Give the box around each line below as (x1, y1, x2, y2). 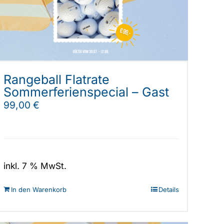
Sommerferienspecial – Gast (3, 84, 169, 99)
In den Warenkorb (11, 185, 67, 194)
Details (158, 185, 179, 194)
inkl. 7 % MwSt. (3, 160, 67, 171)
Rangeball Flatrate (3, 71, 110, 87)
